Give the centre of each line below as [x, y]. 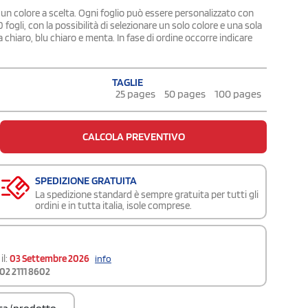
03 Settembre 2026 [49, 258]
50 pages [185, 93]
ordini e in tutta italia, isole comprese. [113, 205]
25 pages [135, 93]
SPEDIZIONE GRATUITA [86, 180]
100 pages [238, 93]
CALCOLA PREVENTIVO [133, 136]
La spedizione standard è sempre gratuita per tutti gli [147, 194]
